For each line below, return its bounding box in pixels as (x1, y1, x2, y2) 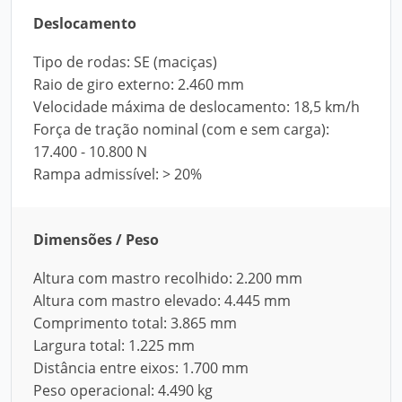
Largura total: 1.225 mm (33, 336, 195, 355)
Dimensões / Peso (33, 230, 159, 249)
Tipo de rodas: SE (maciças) (33, 52, 217, 72)
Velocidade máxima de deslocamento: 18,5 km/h (33, 97, 360, 117)
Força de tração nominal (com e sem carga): (33, 119, 329, 139)
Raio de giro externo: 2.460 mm (33, 74, 244, 94)
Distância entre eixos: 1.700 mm (33, 358, 249, 378)
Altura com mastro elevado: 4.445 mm (33, 291, 291, 310)
